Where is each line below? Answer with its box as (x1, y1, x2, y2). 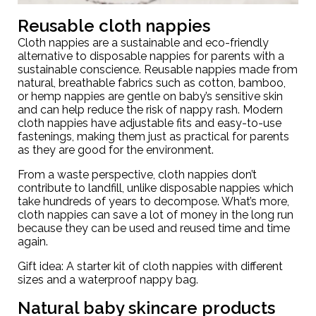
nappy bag (140, 272, 196, 286)
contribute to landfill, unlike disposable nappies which (18, 181, 293, 195)
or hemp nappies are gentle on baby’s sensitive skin (18, 89, 283, 103)
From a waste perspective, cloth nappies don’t (18, 167, 257, 181)
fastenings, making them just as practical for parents (18, 129, 289, 143)
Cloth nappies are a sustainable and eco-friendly (18, 35, 269, 49)
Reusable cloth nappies (18, 15, 210, 36)
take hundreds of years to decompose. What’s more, (18, 194, 289, 208)
